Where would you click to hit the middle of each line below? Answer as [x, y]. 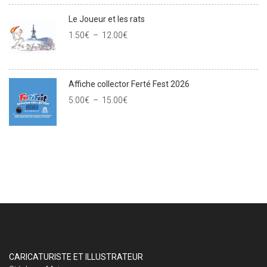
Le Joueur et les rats [107, 19]
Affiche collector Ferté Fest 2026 [129, 84]
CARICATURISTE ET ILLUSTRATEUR [76, 257]
